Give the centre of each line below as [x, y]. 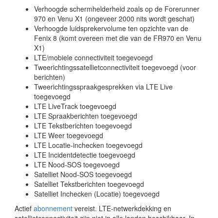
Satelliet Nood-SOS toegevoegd [83, 174]
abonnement [53, 208]
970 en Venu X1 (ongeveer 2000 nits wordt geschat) [114, 18]
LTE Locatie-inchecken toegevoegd [88, 145]
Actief [24, 208]
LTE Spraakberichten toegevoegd [86, 116]
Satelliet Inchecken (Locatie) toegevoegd [97, 193]
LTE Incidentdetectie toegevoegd [85, 154]
